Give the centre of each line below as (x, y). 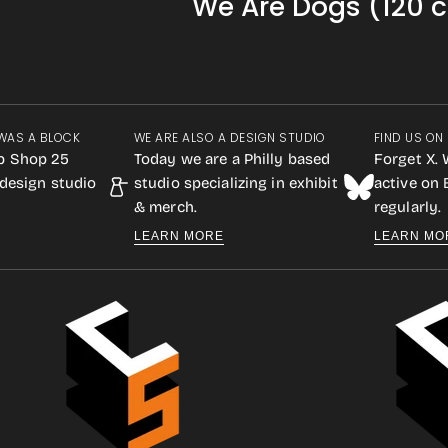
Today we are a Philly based (232, 159)
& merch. (165, 207)
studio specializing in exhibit (236, 183)
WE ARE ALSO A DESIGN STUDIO (230, 137)
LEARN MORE (179, 236)
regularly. (408, 207)
